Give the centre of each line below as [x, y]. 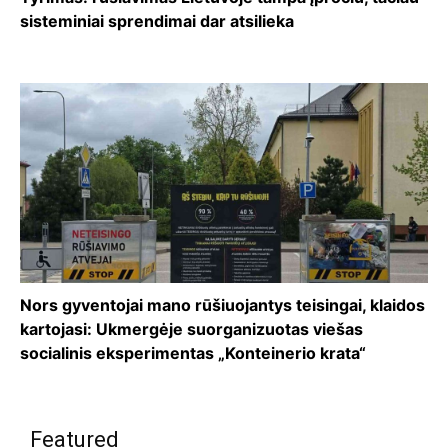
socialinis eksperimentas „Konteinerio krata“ [193, 352]
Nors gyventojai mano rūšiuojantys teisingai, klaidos [222, 304]
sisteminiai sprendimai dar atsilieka [157, 20]
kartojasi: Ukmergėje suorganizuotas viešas [191, 328]
